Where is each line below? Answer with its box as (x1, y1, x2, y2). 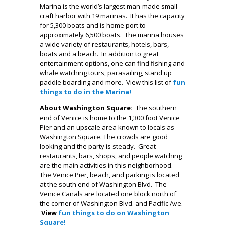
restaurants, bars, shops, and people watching (40, 151, 182, 160)
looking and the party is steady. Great (40, 141, 156, 151)
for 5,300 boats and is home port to (40, 20, 146, 30)
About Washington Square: (40, 103, 134, 113)
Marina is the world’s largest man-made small (40, 1, 177, 11)
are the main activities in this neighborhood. (40, 160, 176, 170)
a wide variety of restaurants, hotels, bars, (40, 39, 169, 49)
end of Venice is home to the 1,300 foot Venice (40, 113, 180, 122)
